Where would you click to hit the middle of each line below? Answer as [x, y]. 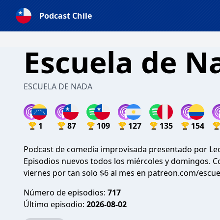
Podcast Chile [66, 16]
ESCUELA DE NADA [58, 86]
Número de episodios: [66, 192]
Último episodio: [55, 204]
